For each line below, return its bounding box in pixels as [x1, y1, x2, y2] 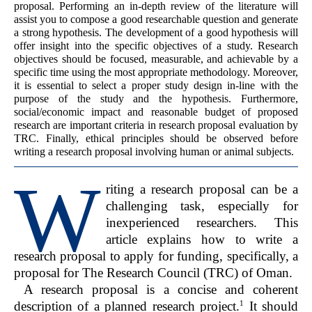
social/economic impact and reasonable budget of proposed [14, 106, 298, 118]
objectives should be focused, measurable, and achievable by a [14, 53, 298, 65]
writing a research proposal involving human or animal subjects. [14, 146, 294, 158]
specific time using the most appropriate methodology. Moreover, [14, 66, 298, 79]
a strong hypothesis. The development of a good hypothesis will [14, 26, 298, 39]
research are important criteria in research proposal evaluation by [14, 119, 298, 132]
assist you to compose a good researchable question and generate [14, 13, 298, 26]
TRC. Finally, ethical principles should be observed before [14, 132, 298, 145]
